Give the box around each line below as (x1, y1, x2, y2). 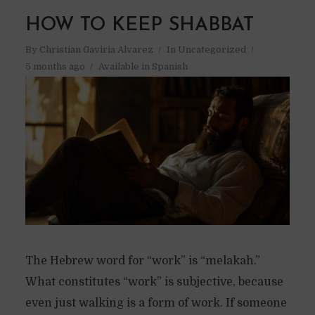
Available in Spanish (98, 60, 188, 72)
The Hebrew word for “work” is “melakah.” (25, 254, 260, 267)
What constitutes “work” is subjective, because (25, 275, 283, 288)
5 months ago (25, 60, 85, 72)
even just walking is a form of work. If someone (25, 296, 287, 309)
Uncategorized (177, 44, 246, 55)
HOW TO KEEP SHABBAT (25, 15, 254, 35)
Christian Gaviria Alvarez (39, 44, 153, 55)
